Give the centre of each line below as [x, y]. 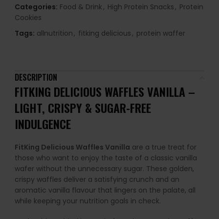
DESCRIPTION [36, 77]
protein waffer [161, 33]
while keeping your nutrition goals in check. [88, 201]
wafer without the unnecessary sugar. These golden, [104, 169]
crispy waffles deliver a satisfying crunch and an [97, 180]
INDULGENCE [43, 124]
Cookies [28, 18]
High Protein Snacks [141, 7]
